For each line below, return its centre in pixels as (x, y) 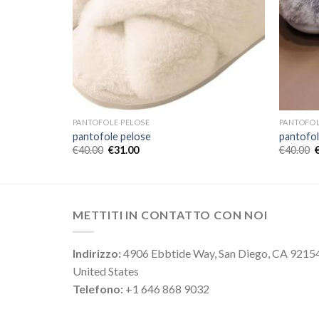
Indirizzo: (97, 253)
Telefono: (98, 289)
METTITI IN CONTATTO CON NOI (170, 214)
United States (106, 271)
